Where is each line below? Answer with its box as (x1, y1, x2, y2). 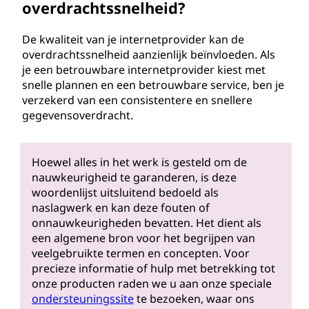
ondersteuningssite (31, 291, 134, 307)
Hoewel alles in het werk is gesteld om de (31, 154, 247, 170)
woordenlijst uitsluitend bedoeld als (31, 185, 219, 201)
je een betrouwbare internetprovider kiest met (22, 62, 266, 77)
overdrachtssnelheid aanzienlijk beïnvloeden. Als (22, 47, 275, 62)
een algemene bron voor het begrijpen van (31, 230, 255, 246)
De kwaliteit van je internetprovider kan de (22, 32, 244, 47)
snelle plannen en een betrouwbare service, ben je (22, 77, 284, 92)
